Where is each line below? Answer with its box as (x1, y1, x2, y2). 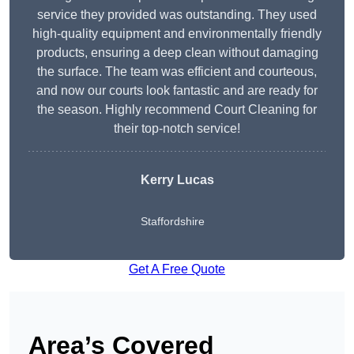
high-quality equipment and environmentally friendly (32, 27, 322, 41)
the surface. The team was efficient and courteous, (37, 65, 317, 79)
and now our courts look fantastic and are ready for (36, 84, 318, 98)
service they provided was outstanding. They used (37, 8, 317, 22)
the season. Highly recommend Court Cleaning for (37, 103, 317, 117)
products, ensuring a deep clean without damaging (36, 46, 318, 60)
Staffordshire (140, 215, 205, 228)
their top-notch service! (114, 122, 240, 136)
